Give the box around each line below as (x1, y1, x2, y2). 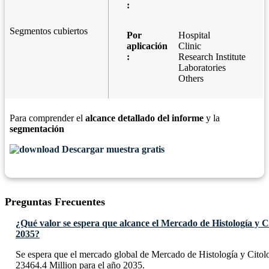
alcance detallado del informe (85, 113, 204, 124)
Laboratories (178, 62, 226, 73)
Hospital (178, 30, 210, 41)
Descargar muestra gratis (59, 144, 165, 155)
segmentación (10, 124, 64, 134)
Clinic (178, 41, 201, 52)
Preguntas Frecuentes (5, 196, 105, 208)
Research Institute (178, 52, 246, 62)
